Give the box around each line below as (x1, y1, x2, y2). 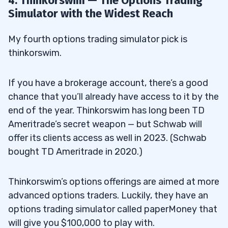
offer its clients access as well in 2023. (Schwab (8, 132, 207, 144)
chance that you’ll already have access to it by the (8, 91, 219, 103)
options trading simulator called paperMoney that (8, 204, 217, 215)
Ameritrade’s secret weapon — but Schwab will (8, 119, 202, 130)
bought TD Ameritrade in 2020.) (8, 146, 142, 158)
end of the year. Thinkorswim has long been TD (8, 105, 205, 117)
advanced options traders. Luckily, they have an (8, 190, 208, 202)
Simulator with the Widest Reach (8, 7, 173, 21)
